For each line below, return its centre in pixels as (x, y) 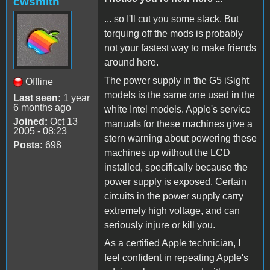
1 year (75, 98)
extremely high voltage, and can (172, 210)
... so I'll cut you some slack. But (171, 19)
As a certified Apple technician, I (172, 243)
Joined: (30, 121)
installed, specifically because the (176, 167)
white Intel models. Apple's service (177, 109)
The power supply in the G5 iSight (177, 80)
